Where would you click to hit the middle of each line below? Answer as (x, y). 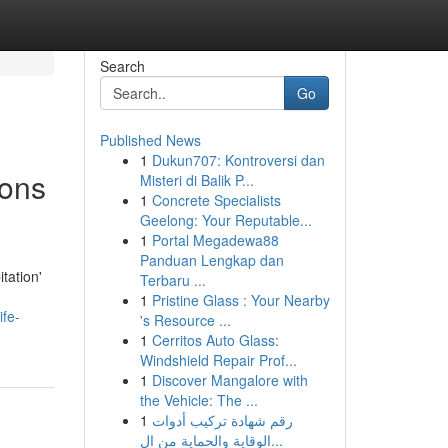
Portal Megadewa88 (215, 240)
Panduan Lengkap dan (211, 260)
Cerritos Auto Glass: (215, 340)
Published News (150, 140)
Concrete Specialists (216, 200)
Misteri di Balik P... (196, 180)
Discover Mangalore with (229, 380)
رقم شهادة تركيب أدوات (222, 420)
